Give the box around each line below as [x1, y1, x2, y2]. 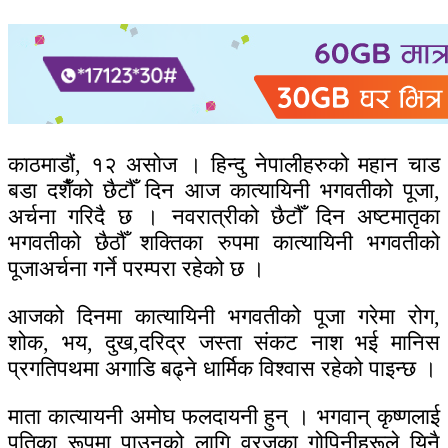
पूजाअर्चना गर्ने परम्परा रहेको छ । [8, 256, 265, 282]
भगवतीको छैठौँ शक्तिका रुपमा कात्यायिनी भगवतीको [8, 230, 440, 256]
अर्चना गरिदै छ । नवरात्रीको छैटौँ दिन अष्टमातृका [8, 204, 440, 230]
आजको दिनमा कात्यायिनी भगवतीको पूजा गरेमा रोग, [8, 304, 440, 330]
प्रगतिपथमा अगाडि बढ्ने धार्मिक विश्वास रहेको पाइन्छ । [8, 356, 437, 382]
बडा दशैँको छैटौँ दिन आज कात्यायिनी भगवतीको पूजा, [8, 178, 440, 204]
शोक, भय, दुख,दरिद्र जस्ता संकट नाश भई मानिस [8, 330, 440, 356]
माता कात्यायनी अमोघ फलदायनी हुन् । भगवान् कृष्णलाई [8, 404, 440, 430]
